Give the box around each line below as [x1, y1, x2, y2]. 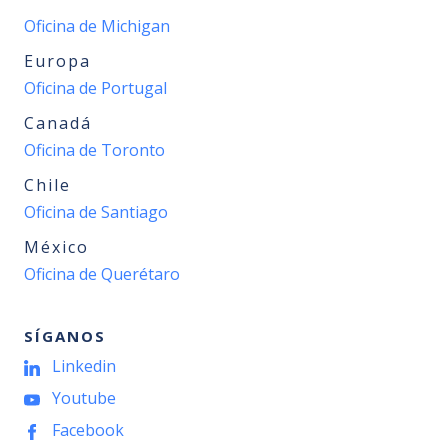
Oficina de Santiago [24, 201, 168, 223]
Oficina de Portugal [24, 77, 167, 99]
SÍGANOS [24, 326, 106, 346]
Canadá [24, 112, 92, 134]
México [24, 236, 89, 258]
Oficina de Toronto [24, 139, 165, 161]
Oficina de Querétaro [24, 263, 180, 285]
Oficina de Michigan [24, 15, 170, 37]
